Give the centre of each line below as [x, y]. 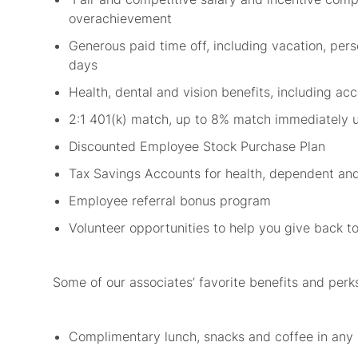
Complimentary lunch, [134, 337]
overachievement [121, 19]
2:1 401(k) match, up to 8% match [170, 119]
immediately [312, 119]
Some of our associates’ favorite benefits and [189, 282]
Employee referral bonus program [172, 201]
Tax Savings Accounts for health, [167, 174]
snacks [224, 337]
